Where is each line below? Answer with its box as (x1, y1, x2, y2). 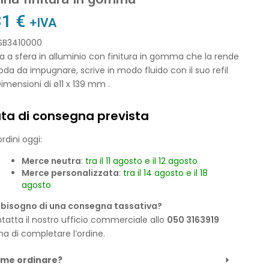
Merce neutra (21, 154, 81, 167)
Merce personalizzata (21, 166, 119, 179)
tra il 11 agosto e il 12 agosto (85, 154, 198, 167)
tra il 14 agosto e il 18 (122, 166, 208, 179)
